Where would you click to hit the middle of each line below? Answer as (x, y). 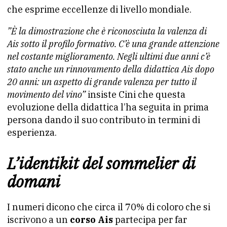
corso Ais (91, 220)
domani (34, 181)
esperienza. (32, 133)
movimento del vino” (47, 94)
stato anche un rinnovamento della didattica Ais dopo (111, 69)
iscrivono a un (39, 220)
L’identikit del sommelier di (101, 163)
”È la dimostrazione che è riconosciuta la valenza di (107, 31)
